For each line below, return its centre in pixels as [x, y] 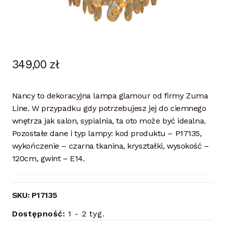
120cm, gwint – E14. [48, 159]
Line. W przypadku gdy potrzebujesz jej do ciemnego [109, 108]
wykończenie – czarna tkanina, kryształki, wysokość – [110, 146]
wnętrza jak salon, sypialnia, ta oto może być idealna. [109, 121]
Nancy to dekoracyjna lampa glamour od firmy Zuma [110, 96]
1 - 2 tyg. [85, 214]
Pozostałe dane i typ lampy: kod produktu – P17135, [107, 134]
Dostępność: [38, 214]
